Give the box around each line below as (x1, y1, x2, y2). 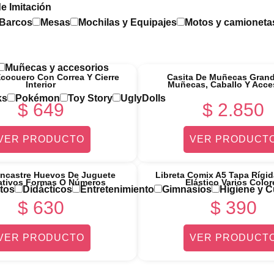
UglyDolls (120, 92, 166, 103)
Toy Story (68, 92, 113, 103)
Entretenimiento (80, 183, 154, 194)
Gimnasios (162, 183, 212, 194)
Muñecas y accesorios (5, 62, 109, 73)
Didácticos (23, 183, 72, 194)
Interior (26, 80, 56, 89)
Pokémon (15, 92, 60, 103)
